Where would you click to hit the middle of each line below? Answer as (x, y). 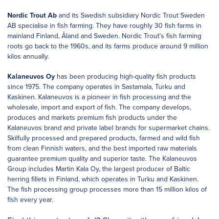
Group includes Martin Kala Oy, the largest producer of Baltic (99, 169)
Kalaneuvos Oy (31, 76)
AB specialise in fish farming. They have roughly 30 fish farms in (104, 25)
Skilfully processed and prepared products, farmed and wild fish (104, 138)
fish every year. (30, 199)
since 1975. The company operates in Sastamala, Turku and (96, 87)
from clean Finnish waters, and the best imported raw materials (102, 148)
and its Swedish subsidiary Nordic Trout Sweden (132, 15)
